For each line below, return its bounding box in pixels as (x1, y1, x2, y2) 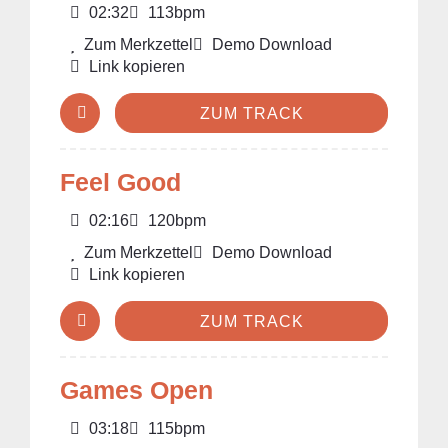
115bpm (144, 420, 205, 437)
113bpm (144, 4, 205, 21)
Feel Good (60, 168, 181, 196)
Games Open (60, 376, 213, 404)
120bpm (144, 212, 206, 229)
